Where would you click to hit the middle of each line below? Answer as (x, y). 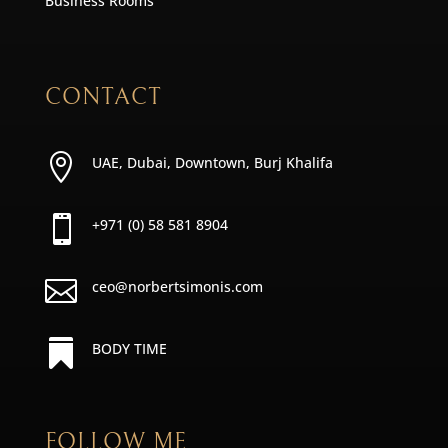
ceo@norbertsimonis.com (177, 287)
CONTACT (103, 97)
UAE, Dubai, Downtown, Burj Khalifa (212, 163)
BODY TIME (129, 349)
